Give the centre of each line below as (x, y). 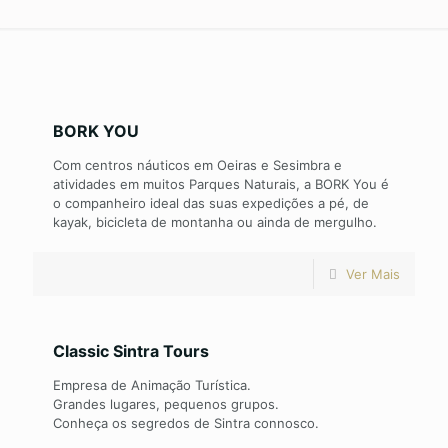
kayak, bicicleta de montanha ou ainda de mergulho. (215, 222)
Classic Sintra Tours (131, 351)
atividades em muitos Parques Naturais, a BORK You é (221, 184)
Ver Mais (373, 274)
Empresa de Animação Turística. (152, 385)
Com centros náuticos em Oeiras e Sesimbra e (197, 165)
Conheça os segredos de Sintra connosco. (186, 423)
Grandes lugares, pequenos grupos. (166, 404)
